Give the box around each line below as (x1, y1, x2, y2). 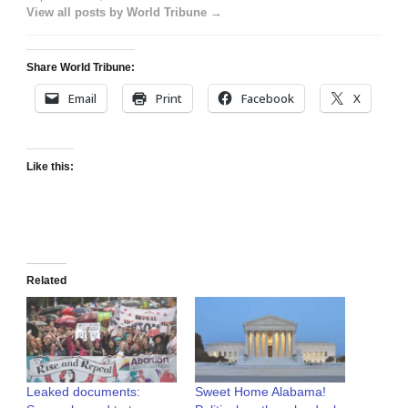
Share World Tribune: (26, 61, 135, 75)
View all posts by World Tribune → (26, 5, 222, 20)
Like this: (26, 160, 74, 174)
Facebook (241, 90, 294, 107)
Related (26, 274, 66, 288)
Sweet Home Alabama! (195, 384, 326, 400)
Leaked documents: (26, 384, 140, 400)
